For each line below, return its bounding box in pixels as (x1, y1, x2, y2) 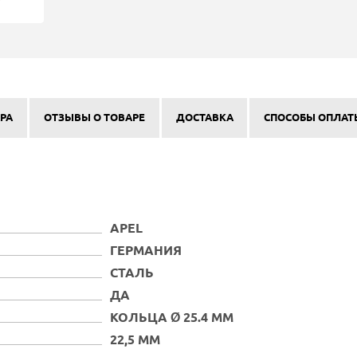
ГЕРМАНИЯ (109, 243, 182, 261)
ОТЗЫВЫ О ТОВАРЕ (43, 111, 145, 126)
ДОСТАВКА (175, 111, 233, 126)
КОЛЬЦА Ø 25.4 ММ (109, 310, 233, 328)
